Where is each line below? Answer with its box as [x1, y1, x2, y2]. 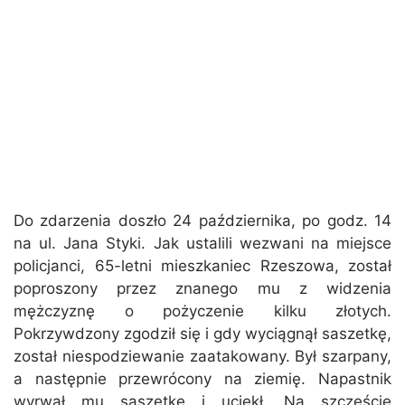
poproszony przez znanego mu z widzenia [14, 279, 391, 298]
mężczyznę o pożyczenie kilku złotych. [14, 302, 391, 321]
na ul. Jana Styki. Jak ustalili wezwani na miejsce [14, 234, 391, 253]
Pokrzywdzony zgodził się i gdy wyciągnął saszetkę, [14, 325, 391, 344]
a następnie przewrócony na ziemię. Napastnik [14, 370, 391, 389]
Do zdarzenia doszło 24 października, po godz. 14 [14, 212, 391, 231]
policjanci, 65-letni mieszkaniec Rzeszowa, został [14, 257, 391, 276]
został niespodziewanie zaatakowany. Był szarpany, [14, 347, 391, 366]
